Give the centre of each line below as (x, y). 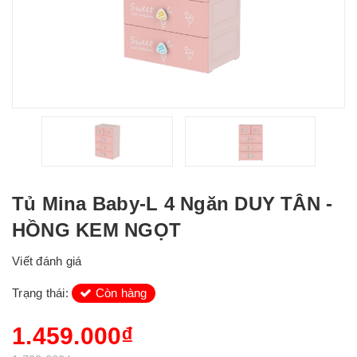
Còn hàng (120, 293)
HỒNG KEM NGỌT (97, 230)
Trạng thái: (42, 293)
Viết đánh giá (47, 261)
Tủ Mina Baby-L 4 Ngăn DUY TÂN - (173, 204)
